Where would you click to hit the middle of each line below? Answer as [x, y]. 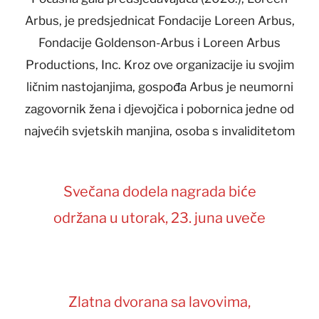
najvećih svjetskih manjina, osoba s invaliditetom [159, 131]
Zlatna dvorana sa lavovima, [159, 302]
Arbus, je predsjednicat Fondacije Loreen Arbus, [159, 21]
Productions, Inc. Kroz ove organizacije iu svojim [159, 65]
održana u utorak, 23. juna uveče [159, 218]
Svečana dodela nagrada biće [159, 192]
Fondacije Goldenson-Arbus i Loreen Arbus [159, 43]
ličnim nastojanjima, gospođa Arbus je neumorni [159, 87]
